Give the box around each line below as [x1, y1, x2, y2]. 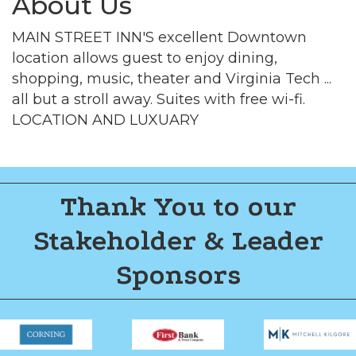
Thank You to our [60, 190, 296, 222]
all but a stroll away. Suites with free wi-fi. [12, 90, 305, 108]
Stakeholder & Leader [33, 224, 323, 257]
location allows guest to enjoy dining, [12, 48, 277, 67]
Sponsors [115, 258, 241, 291]
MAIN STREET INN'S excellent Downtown [12, 28, 307, 46]
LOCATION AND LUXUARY [12, 110, 199, 129]
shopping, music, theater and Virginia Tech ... [12, 69, 331, 87]
